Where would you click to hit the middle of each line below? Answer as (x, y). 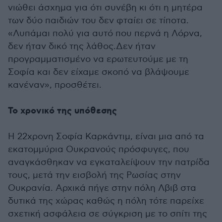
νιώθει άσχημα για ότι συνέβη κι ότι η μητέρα (105, 7)
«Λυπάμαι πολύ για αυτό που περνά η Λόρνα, (105, 33)
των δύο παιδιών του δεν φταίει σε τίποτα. (98, 20)
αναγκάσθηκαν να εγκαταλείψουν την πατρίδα (109, 162)
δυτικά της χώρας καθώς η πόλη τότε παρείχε (106, 201)
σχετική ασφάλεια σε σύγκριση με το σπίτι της (108, 214)
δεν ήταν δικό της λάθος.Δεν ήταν (82, 46)
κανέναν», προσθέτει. (55, 85)
